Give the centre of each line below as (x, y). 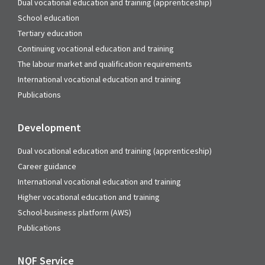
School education (49, 18)
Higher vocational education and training (89, 197)
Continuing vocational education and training (96, 49)
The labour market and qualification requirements (105, 64)
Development (49, 127)
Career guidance (47, 166)
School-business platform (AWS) (75, 212)
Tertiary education (50, 33)
